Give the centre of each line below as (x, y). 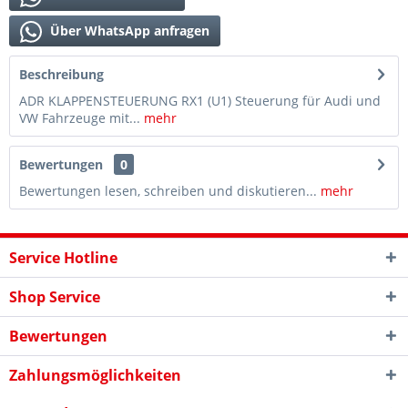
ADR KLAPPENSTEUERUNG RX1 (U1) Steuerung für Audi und (200, 101)
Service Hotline (63, 258)
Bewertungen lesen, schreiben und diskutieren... (168, 191)
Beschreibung (61, 74)
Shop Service (55, 297)
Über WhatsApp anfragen (128, 31)
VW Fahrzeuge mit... (80, 118)
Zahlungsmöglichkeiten (95, 375)
